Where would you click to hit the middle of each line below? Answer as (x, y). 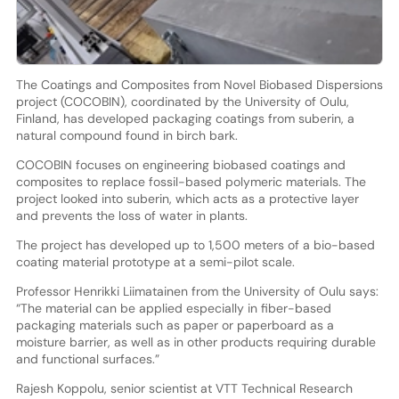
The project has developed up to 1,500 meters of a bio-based (195, 244)
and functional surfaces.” (87, 358)
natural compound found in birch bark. (126, 135)
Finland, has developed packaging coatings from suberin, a (185, 118)
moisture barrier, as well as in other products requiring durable (195, 342)
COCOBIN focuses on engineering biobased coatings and (180, 164)
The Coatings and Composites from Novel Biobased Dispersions (199, 84)
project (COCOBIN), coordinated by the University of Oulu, (182, 101)
